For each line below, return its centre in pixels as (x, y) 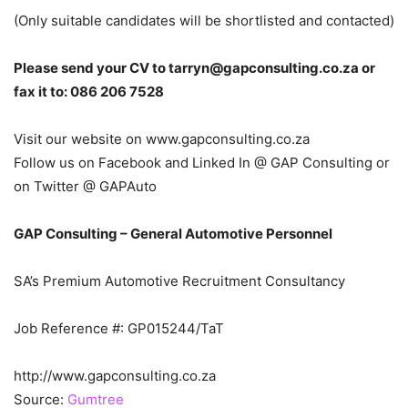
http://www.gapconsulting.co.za (115, 375)
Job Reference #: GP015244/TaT (119, 328)
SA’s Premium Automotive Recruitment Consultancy (179, 280)
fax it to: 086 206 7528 (89, 91)
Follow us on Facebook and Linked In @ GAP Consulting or (202, 162)
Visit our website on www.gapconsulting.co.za (162, 138)
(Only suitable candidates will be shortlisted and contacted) (204, 20)
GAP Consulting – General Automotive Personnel (173, 233)
